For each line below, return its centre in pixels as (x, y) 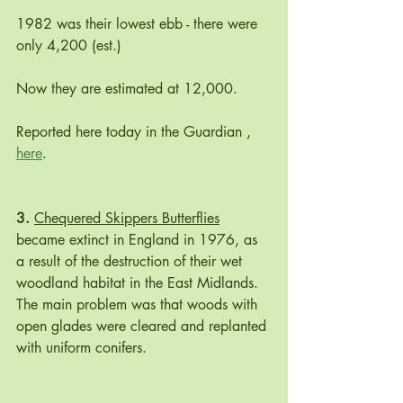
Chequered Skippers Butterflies (127, 219)
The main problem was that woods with (139, 305)
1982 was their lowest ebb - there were (139, 24)
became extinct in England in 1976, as (139, 240)
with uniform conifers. (84, 348)
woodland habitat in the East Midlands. (139, 283)
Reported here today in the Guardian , (136, 132)
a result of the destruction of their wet (131, 262)
